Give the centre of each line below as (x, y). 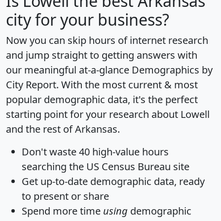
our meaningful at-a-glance (69, 70)
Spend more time (62, 211)
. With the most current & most (127, 85)
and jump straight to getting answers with (102, 55)
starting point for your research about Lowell (108, 114)
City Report (31, 85)
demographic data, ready (146, 182)
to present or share (65, 196)
